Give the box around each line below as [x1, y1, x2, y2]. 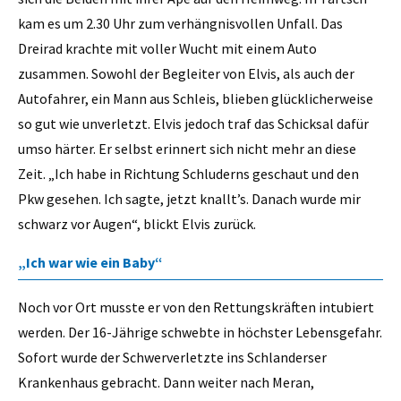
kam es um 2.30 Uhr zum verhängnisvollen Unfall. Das [18, 13, 343, 32]
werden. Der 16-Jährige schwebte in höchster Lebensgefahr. [18, 323, 382, 342]
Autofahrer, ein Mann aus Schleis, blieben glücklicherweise [18, 89, 373, 107]
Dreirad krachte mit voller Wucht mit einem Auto [18, 38, 317, 57]
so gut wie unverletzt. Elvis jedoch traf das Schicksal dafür [18, 114, 369, 132]
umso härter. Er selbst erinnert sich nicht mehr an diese [18, 139, 356, 158]
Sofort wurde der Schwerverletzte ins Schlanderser [18, 348, 327, 367]
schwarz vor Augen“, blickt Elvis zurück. [18, 214, 259, 233]
